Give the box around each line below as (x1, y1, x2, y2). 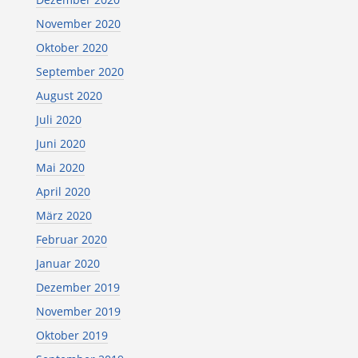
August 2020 (35, 88, 102, 103)
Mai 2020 (35, 160, 85, 175)
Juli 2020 (35, 112, 82, 127)
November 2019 (35, 304, 121, 319)
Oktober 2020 (35, 40, 108, 55)
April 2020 (35, 184, 90, 199)
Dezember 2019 (35, 280, 120, 295)
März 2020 (35, 208, 92, 223)
